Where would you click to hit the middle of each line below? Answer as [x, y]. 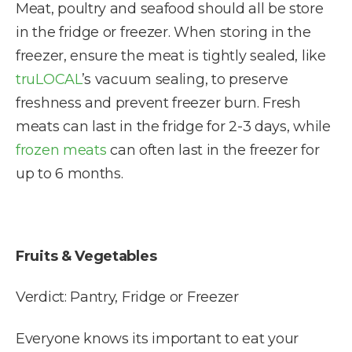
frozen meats [61, 150]
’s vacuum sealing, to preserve [185, 79]
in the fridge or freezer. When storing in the [163, 32]
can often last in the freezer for [213, 150]
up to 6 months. [70, 173]
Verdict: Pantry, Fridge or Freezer [127, 297]
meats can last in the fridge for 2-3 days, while [173, 126]
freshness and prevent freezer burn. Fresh [158, 103]
